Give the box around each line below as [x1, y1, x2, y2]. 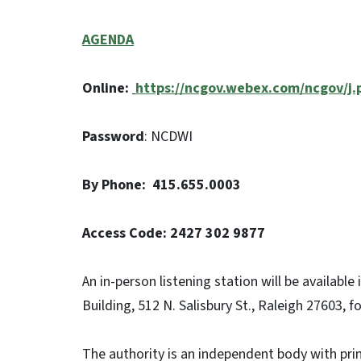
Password [82, 127, 144, 147]
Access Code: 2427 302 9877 [82, 223, 265, 243]
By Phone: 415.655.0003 [82, 175, 241, 195]
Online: [82, 78, 132, 98]
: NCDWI [144, 127, 193, 147]
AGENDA [82, 30, 134, 50]
